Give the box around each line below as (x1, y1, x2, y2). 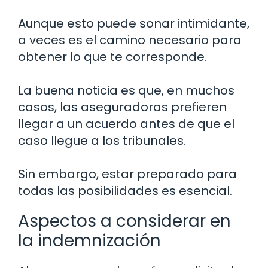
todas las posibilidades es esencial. (18, 182, 232, 200)
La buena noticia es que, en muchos (18, 82, 234, 99)
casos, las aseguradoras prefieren (18, 99, 227, 116)
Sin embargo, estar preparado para (18, 166, 237, 183)
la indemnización (18, 229, 161, 253)
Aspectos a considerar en (18, 209, 231, 233)
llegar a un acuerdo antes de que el (18, 115, 234, 133)
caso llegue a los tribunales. (18, 132, 186, 150)
